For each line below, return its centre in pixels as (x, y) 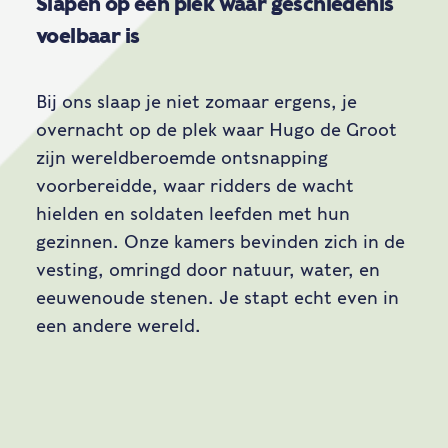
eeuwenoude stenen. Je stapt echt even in (217, 297)
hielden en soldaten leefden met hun (193, 213)
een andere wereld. (118, 325)
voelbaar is (88, 36)
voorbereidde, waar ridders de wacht (195, 185)
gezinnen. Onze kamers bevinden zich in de (220, 241)
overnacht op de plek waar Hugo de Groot (216, 129)
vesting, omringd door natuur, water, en (208, 269)
